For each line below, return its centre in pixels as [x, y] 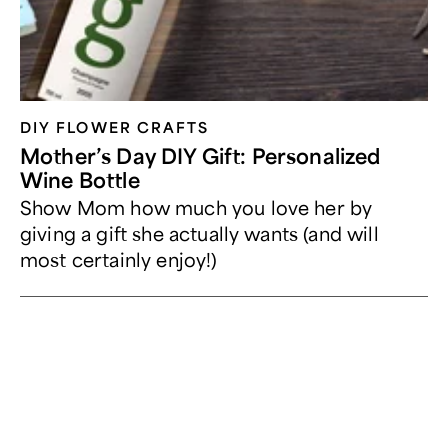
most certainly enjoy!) [119, 259]
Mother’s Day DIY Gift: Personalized [200, 155]
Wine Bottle [80, 179]
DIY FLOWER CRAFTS [115, 127]
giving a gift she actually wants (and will [199, 233]
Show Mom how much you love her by [196, 207]
